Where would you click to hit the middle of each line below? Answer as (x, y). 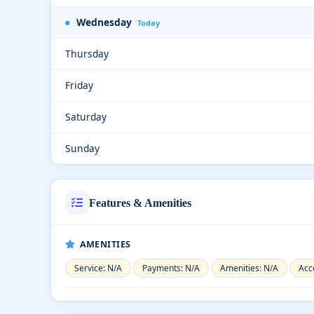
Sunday (82, 148)
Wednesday (104, 22)
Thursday (87, 54)
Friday (79, 85)
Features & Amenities (140, 203)
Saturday (86, 117)
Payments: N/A (171, 268)
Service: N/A (98, 268)
